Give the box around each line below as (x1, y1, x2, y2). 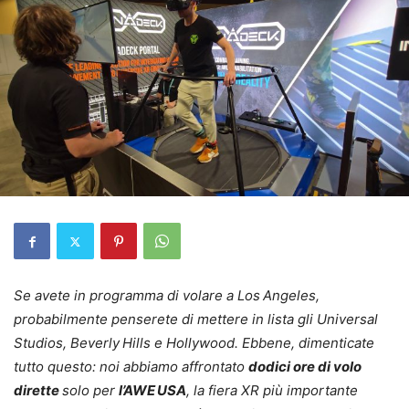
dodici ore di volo (248, 358, 362, 376)
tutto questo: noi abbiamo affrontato (14, 358, 248, 376)
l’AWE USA (119, 382, 186, 400)
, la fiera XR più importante (186, 382, 358, 400)
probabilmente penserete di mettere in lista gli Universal (14, 310, 378, 329)
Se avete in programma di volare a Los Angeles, (14, 287, 320, 305)
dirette (14, 382, 62, 400)
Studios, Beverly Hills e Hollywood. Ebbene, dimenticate (14, 334, 374, 352)
